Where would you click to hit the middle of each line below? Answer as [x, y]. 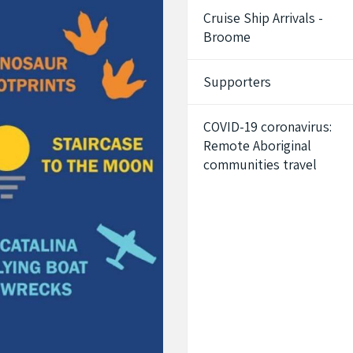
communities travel [260, 164]
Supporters [238, 81]
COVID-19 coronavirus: [268, 126]
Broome [227, 36]
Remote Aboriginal [258, 145]
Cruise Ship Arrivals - [264, 17]
